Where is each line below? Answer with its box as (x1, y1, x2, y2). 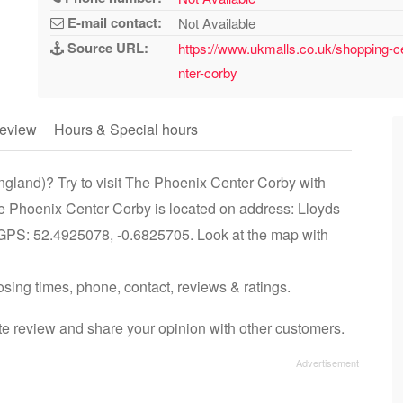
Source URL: (64, 38, 149, 58)
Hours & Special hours (54, 119, 198, 139)
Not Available (178, 13, 256, 32)
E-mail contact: (64, 13, 163, 32)
